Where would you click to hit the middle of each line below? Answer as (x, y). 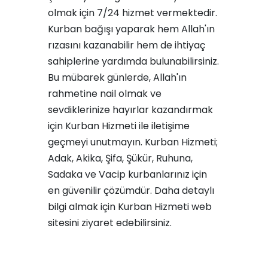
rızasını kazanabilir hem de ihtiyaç (127, 45)
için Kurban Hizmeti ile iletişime (119, 126)
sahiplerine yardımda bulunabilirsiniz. (133, 61)
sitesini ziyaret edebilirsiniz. (110, 223)
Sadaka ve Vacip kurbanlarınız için (127, 174)
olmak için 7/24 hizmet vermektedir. (133, 13)
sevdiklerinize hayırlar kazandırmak (130, 110)
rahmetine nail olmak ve (105, 94)
